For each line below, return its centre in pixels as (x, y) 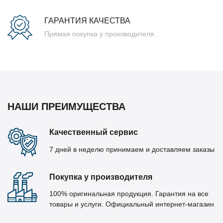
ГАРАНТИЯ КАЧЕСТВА (87, 21)
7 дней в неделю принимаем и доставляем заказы (132, 149)
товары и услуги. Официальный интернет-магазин (132, 204)
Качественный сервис (94, 132)
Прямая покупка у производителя (99, 34)
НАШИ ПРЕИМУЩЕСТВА (66, 107)
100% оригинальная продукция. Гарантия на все (129, 194)
